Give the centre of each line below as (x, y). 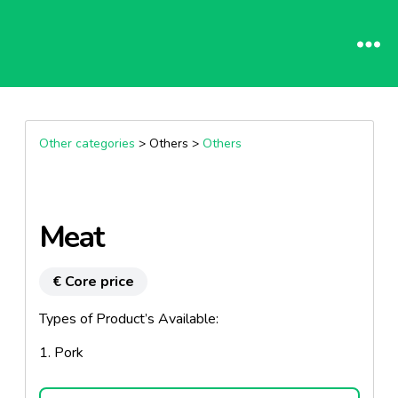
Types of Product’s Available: (128, 319)
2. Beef (61, 386)
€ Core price (93, 282)
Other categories (87, 143)
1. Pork (61, 353)
